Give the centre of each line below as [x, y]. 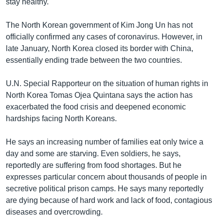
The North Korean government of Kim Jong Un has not [99, 25]
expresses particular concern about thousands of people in [106, 177]
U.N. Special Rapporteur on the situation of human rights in [107, 83]
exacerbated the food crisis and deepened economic [96, 107]
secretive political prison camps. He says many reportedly [105, 188]
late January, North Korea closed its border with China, [100, 48]
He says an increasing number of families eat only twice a [105, 142]
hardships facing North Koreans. [61, 118]
